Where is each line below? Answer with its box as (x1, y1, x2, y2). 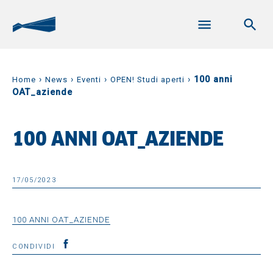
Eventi (77, 75, 101, 84)
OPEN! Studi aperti (110, 75, 185, 84)
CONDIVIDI (12, 243, 58, 250)
